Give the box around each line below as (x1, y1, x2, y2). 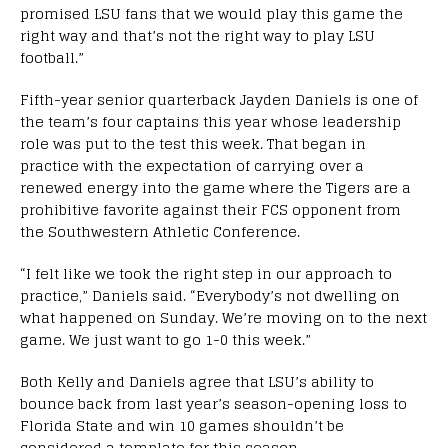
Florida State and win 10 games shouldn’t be (20, 412, 344, 438)
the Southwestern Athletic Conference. (20, 218, 300, 244)
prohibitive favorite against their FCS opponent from (20, 196, 401, 222)
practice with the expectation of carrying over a (20, 152, 364, 178)
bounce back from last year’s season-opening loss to (20, 390, 407, 416)
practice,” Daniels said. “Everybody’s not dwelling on (20, 282, 400, 308)
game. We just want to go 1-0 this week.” (20, 326, 311, 352)
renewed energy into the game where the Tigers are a (20, 174, 411, 200)
